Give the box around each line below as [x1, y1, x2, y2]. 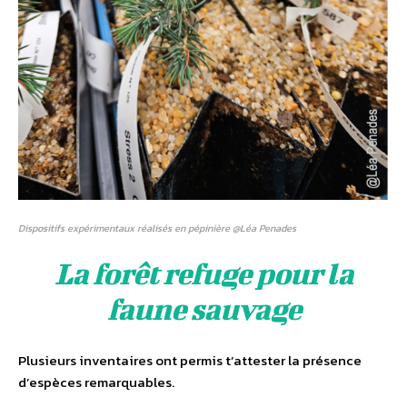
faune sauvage [106, 292, 301, 326]
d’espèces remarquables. [18, 372, 174, 393]
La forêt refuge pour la [54, 256, 353, 291]
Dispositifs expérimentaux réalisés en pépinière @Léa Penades [18, 221, 296, 236]
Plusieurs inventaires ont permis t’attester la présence [18, 350, 362, 372]
